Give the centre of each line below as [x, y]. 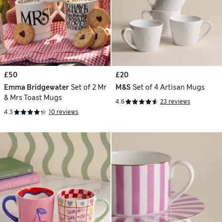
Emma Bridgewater [36, 87]
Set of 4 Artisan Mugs [168, 87]
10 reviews [63, 112]
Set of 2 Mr [88, 87]
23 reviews [175, 102]
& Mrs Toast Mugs [33, 97]
